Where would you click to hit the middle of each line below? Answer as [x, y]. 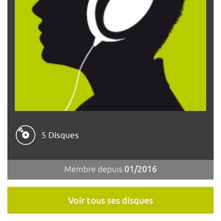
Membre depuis [94, 169]
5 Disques [60, 135]
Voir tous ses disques [110, 200]
